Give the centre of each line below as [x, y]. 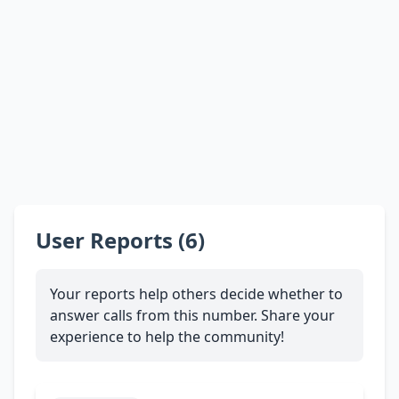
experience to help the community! [167, 336]
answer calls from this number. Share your [192, 315]
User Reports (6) [120, 240]
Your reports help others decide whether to [196, 293]
